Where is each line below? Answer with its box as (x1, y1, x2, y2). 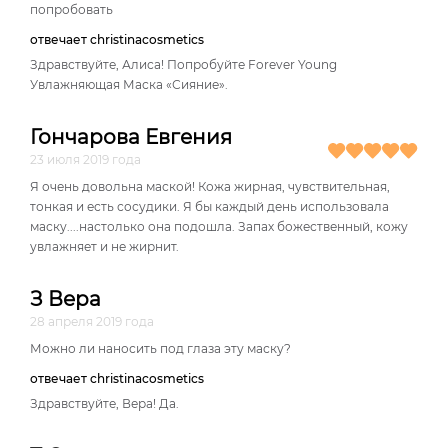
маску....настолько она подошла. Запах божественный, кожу (30, 219, 408, 234)
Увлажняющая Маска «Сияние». (30, 77, 228, 92)
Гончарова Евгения (30, 125, 232, 149)
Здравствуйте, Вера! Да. (30, 396, 179, 411)
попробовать (30, 2, 113, 17)
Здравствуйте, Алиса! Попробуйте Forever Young (30, 57, 337, 72)
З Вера (30, 287, 101, 311)
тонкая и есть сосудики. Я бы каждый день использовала (30, 199, 389, 214)
